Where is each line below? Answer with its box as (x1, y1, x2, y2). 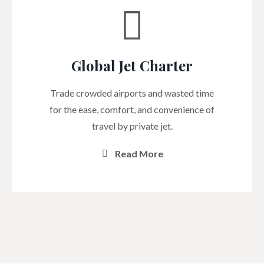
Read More (115, 147, 163, 159)
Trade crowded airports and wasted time (50, 87, 214, 98)
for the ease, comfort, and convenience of (49, 104, 214, 115)
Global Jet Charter (71, 56, 193, 75)
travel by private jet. (91, 120, 173, 131)
